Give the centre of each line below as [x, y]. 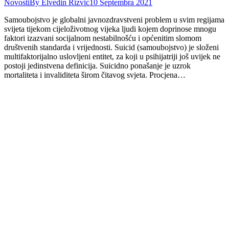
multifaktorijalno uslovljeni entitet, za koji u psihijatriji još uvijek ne [112, 57]
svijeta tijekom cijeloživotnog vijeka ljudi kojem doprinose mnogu [110, 29]
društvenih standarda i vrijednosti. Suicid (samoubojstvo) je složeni [111, 48]
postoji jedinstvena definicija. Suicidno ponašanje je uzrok [97, 66]
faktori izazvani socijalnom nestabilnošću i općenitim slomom [103, 38]
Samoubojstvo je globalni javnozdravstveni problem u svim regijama [114, 20]
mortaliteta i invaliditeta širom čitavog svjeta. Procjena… [95, 75]
